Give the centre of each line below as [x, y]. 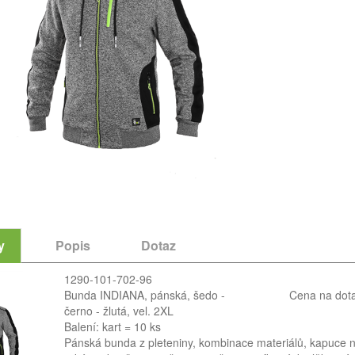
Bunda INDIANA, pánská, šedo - [144, 295]
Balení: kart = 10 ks [112, 326]
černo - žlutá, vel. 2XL [118, 311]
